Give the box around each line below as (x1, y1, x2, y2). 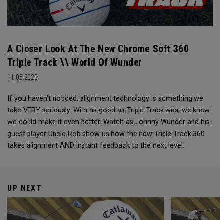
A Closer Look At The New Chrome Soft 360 (7, 43, 189, 55)
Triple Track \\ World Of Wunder (7, 56, 142, 69)
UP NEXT (7, 183, 42, 193)
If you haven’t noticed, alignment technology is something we (7, 94, 203, 103)
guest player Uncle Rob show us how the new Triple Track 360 (7, 130, 205, 138)
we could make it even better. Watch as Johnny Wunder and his (7, 118, 210, 127)
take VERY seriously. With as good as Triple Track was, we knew (7, 106, 210, 115)
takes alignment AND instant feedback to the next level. (7, 141, 184, 150)
